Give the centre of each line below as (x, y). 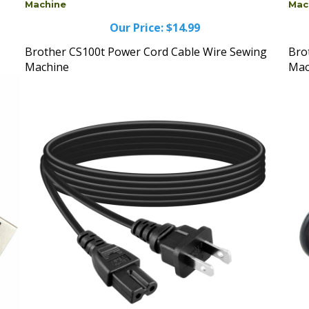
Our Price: (136, 14)
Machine (47, 53)
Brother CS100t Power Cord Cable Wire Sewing (146, 38)
